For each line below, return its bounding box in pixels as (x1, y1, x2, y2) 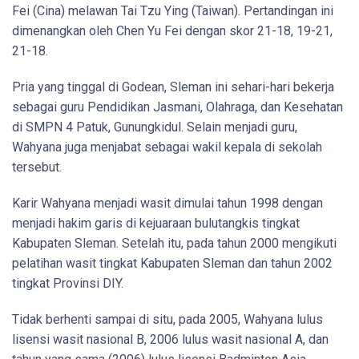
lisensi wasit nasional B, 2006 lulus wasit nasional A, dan (12, 331, 329, 347)
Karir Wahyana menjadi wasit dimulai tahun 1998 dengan (12, 195, 323, 211)
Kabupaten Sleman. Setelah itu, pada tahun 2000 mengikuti (12, 235, 337, 251)
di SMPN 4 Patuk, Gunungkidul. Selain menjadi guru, (12, 119, 297, 135)
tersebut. (12, 159, 62, 175)
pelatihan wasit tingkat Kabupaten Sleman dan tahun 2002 (12, 255, 333, 271)
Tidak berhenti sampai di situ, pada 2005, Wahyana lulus (12, 311, 323, 327)
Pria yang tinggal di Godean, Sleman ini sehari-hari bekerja (12, 79, 334, 95)
